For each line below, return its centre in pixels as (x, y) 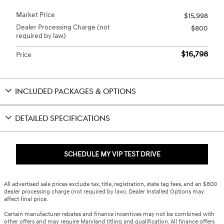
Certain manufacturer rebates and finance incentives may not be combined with (109, 214)
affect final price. (26, 199)
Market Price (35, 14)
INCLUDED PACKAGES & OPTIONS (75, 91)
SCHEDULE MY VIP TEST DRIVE (112, 154)
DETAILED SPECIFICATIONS (62, 118)
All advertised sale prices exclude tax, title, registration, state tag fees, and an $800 (110, 184)
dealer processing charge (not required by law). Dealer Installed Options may (104, 192)
